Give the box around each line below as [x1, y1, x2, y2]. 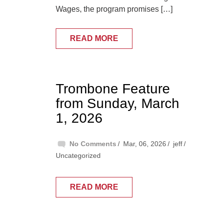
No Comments [69, 140, 116, 148]
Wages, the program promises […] [56, 5, 173, 14]
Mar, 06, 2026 [123, 140, 166, 148]
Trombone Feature [56, 81, 170, 97]
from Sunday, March [56, 96, 179, 111]
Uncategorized [56, 152, 101, 160]
